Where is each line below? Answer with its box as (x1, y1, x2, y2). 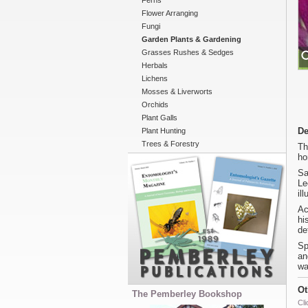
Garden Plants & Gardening (142, 35, 241, 43)
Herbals (142, 61, 168, 69)
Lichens (142, 74, 168, 82)
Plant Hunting (142, 126, 186, 135)
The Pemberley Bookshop (132, 289, 242, 299)
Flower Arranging (142, 9, 198, 17)
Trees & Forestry (142, 140, 199, 148)
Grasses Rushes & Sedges (142, 48, 234, 56)
